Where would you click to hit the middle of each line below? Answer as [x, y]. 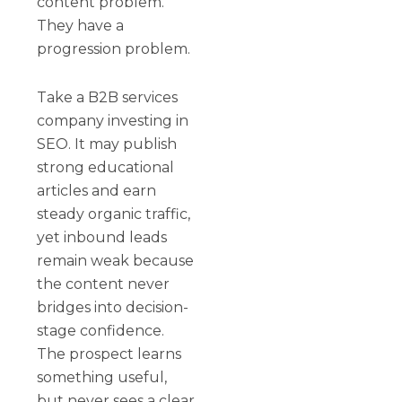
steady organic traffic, [114, 214]
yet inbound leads [102, 237]
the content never [104, 284]
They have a [81, 25]
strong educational [106, 167]
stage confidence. [101, 330]
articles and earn [97, 190]
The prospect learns [109, 354]
